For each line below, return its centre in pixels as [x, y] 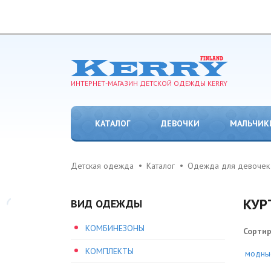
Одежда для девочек [229, 166]
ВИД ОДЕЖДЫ [106, 204]
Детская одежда [102, 166]
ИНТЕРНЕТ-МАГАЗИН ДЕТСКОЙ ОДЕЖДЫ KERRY [149, 83]
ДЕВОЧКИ [180, 123]
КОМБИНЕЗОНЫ [115, 228]
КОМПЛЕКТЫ [109, 251]
